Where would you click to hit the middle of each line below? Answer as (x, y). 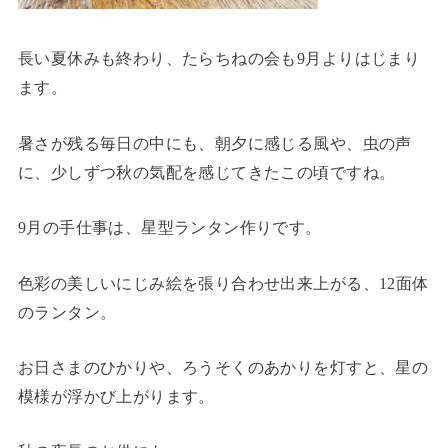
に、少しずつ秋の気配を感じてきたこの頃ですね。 (206, 172)
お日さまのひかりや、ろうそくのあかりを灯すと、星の (223, 367)
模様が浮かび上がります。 (116, 396)
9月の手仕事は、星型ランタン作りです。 (169, 228)
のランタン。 (67, 312)
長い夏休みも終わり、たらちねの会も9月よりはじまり (219, 59)
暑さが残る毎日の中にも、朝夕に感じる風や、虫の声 (214, 143)
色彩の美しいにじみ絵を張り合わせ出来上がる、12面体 (223, 283)
